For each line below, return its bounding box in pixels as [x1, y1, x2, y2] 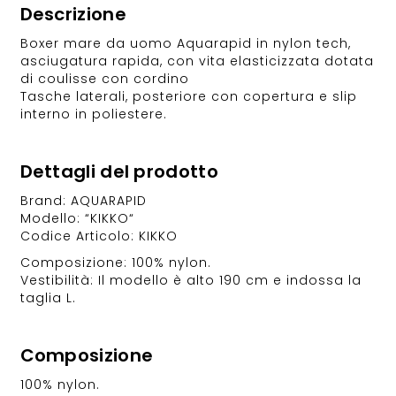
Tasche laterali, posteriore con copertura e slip [19, 88, 357, 106]
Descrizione [19, 2, 126, 27]
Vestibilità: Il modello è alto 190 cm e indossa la [19, 271, 362, 290]
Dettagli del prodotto [19, 159, 218, 185]
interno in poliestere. [19, 105, 167, 124]
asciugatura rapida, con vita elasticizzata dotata [19, 52, 374, 71]
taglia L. [19, 289, 76, 308]
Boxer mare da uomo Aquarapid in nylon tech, [19, 34, 351, 53]
